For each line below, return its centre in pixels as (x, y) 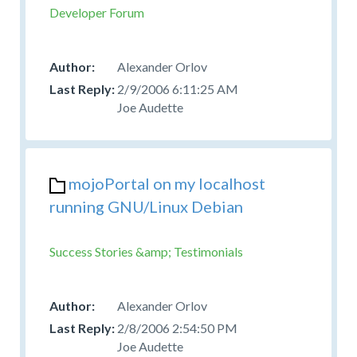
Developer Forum (97, 12)
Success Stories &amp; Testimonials (146, 251)
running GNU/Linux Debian (146, 206)
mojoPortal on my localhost (167, 183)
